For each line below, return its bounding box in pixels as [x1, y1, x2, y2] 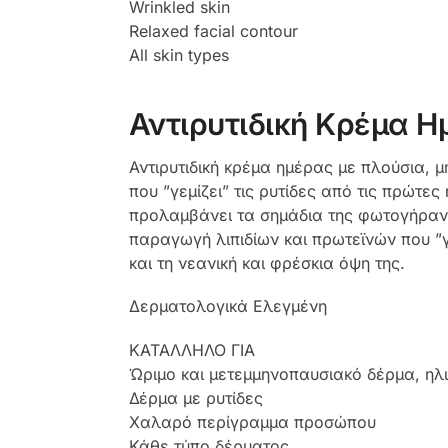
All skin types [128, 45, 229, 66]
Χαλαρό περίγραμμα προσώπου [128, 411, 376, 432]
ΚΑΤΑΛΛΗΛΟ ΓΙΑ [128, 339, 255, 360]
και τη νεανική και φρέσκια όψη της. [128, 252, 405, 273]
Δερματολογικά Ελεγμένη [128, 296, 327, 317]
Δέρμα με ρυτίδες [128, 387, 263, 408]
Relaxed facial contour [128, 21, 298, 42]
